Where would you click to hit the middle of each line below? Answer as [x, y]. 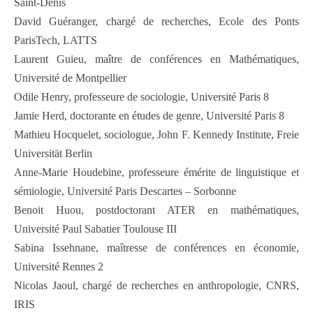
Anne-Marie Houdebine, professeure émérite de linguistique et [156, 173]
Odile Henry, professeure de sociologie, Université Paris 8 [141, 97]
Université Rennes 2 [59, 267]
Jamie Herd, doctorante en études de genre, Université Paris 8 [149, 116]
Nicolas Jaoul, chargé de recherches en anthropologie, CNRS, [156, 286]
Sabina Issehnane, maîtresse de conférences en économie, [156, 248]
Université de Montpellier [70, 78]
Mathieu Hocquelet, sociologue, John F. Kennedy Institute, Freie [156, 135]
